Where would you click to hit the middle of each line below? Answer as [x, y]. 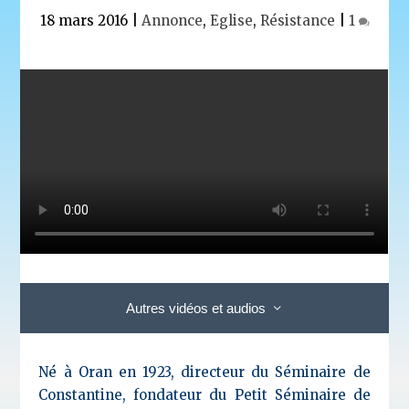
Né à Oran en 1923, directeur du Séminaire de [204, 372]
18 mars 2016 [84, 21]
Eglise [231, 21]
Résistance [297, 21]
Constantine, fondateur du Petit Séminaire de [204, 394]
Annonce [172, 21]
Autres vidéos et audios [195, 308]
